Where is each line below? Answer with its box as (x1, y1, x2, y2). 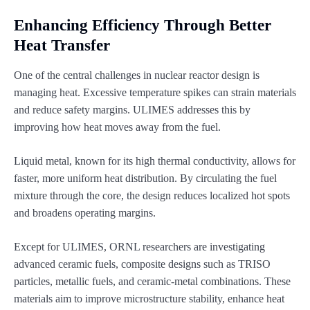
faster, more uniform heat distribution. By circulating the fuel (14, 172, 277, 184)
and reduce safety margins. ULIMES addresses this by (14, 103, 250, 116)
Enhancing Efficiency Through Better (14, 16, 271, 34)
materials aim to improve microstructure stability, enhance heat (14, 292, 284, 304)
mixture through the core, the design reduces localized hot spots (14, 189, 290, 201)
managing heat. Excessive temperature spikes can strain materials (14, 86, 296, 98)
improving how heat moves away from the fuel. (14, 120, 221, 133)
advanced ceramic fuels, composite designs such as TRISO (14, 257, 271, 270)
